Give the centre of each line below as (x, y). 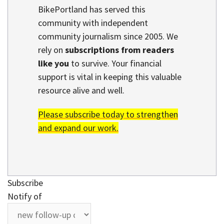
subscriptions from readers (119, 49)
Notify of (25, 196)
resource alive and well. (81, 90)
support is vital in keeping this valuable (110, 76)
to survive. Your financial (115, 63)
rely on (51, 49)
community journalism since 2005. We (108, 36)
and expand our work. (78, 128)
